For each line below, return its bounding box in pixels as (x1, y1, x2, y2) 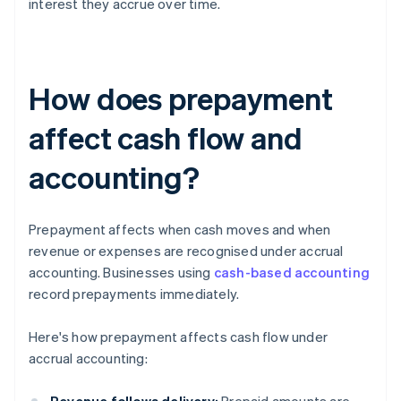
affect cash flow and (29, 118, 303, 158)
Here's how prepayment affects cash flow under (29, 328, 328, 346)
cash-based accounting (213, 263, 371, 282)
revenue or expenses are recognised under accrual (29, 242, 344, 260)
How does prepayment (29, 79, 334, 118)
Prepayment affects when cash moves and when (29, 220, 331, 239)
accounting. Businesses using (29, 263, 214, 282)
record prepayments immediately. (29, 285, 240, 303)
